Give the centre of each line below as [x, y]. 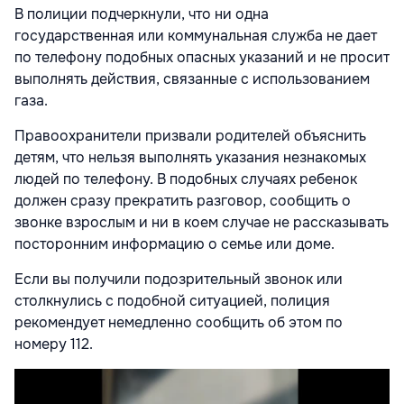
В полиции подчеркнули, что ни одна [142, 14]
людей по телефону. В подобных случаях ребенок [186, 179]
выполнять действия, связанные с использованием [192, 78]
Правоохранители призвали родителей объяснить [190, 135]
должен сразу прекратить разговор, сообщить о [183, 200]
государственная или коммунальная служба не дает [196, 35]
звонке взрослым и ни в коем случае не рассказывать [202, 222]
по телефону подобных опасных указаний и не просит [202, 57]
